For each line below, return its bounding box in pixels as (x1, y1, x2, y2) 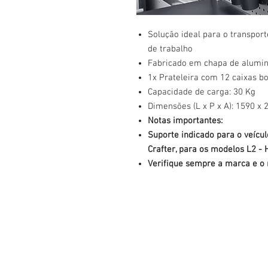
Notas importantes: (148, 115, 223, 126)
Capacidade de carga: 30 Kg (148, 87, 255, 98)
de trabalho (148, 44, 193, 54)
